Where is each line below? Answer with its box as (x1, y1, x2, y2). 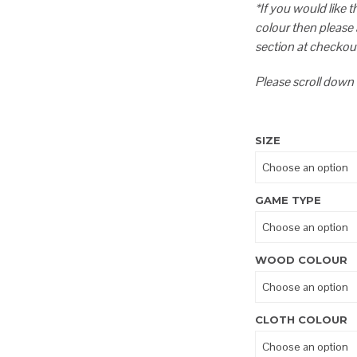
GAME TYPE (255, 194, 322, 207)
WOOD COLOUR (255, 253, 348, 267)
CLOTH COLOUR (255, 313, 348, 327)
